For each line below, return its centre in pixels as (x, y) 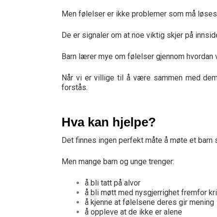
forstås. (75, 87)
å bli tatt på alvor (113, 183)
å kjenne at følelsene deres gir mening (149, 202)
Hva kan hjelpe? (109, 122)
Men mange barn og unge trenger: (118, 162)
